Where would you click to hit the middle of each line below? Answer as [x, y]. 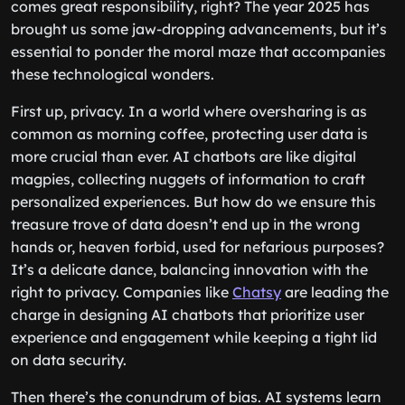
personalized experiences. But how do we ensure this [193, 202]
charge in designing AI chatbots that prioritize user [188, 315]
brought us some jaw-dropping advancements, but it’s [199, 29]
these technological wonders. [113, 74]
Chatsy [257, 292]
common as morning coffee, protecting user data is [189, 134]
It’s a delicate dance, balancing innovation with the [189, 269]
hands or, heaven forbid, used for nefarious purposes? [198, 247]
